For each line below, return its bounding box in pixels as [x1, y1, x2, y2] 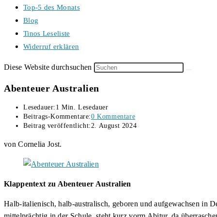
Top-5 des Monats [23, 3, 80, 11]
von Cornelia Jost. [4, 140, 62, 149]
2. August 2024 [91, 122, 137, 130]
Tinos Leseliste [23, 30, 70, 37]
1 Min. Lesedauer [56, 104, 108, 111]
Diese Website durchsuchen [4, 63, 94, 71]
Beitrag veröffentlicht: [23, 122, 91, 130]
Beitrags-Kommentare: [23, 113, 91, 121]
